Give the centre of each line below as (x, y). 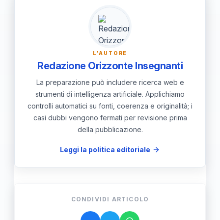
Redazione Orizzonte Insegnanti (110, 66)
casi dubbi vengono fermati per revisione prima (110, 117)
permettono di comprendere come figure (106, 10)
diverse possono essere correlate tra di (103, 26)
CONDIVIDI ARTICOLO (110, 199)
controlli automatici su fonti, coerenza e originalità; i (110, 106)
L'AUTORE (110, 53)
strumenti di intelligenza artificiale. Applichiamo (110, 94)
